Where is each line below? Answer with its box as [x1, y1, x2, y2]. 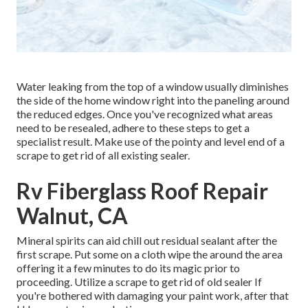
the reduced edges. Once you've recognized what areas [16, 107, 273, 121]
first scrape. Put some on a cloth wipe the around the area [16, 247, 283, 261]
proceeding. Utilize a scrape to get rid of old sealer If [16, 275, 262, 289]
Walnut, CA [16, 202, 128, 230]
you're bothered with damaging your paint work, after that [16, 289, 289, 302]
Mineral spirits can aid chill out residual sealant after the [16, 234, 277, 247]
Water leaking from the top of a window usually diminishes [16, 80, 289, 93]
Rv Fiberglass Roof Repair [16, 177, 268, 205]
